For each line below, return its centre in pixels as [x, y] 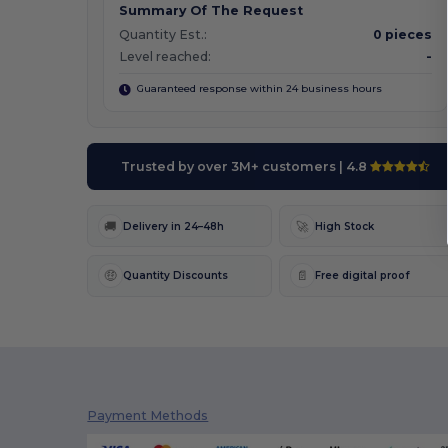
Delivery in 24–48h [174, 226]
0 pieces [402, 35]
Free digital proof [363, 276]
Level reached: [165, 57]
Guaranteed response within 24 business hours [257, 89]
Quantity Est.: [163, 35]
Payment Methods [148, 415]
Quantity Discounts [176, 276]
